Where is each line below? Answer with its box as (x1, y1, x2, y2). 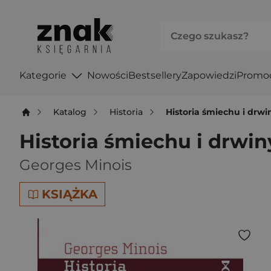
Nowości (87, 69, 128, 81)
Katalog (53, 106, 87, 117)
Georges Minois (19, 156, 132, 174)
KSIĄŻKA (42, 187, 97, 201)
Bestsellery (128, 69, 181, 81)
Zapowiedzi (181, 69, 237, 81)
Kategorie (19, 69, 67, 81)
